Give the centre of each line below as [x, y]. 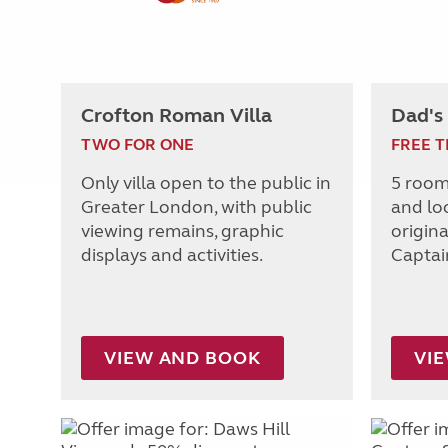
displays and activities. [172, 254]
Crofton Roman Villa [176, 115]
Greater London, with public [196, 206]
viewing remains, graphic [182, 230]
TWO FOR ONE [137, 144]
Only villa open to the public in [206, 182]
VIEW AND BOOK [182, 357]
